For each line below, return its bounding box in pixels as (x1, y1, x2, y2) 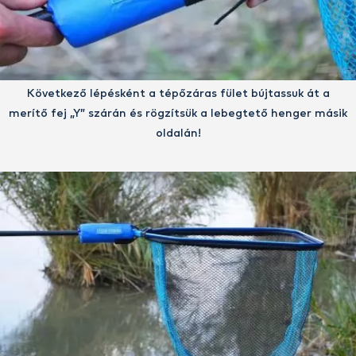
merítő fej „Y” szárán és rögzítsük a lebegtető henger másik (9, 108, 347, 120)
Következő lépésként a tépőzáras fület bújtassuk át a (26, 88, 330, 100)
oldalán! (155, 128, 201, 140)
